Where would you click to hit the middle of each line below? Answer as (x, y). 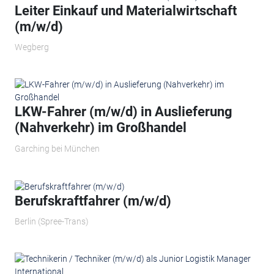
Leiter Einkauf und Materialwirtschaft (125, 10)
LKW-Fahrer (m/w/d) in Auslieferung (123, 112)
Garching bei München (57, 148)
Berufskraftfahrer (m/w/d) (93, 201)
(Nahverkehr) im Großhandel (100, 128)
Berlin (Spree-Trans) (51, 222)
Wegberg (31, 47)
